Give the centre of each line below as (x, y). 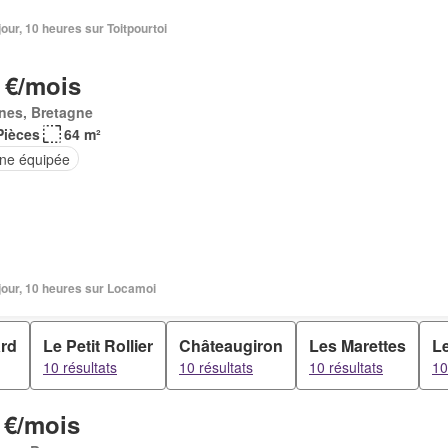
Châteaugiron (231, 345)
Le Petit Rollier (98, 345)
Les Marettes (357, 345)
